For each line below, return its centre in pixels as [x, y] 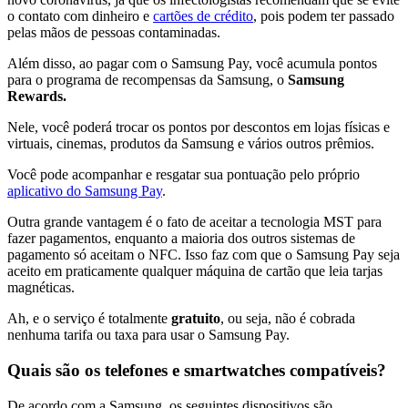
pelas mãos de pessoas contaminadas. [114, 33]
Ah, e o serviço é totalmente [89, 319]
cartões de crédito [203, 16]
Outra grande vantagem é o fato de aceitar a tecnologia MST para [194, 222]
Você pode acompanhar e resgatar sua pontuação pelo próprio [184, 175]
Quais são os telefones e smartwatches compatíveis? [197, 371]
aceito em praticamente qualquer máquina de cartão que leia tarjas [195, 271]
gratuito [196, 319]
